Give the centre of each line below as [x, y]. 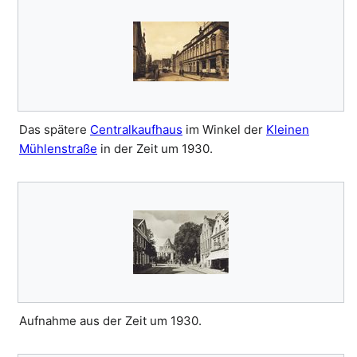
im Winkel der [224, 130]
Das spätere [55, 130]
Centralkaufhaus [136, 130]
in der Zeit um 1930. [155, 149]
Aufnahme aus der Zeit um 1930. [110, 321]
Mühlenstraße [58, 149]
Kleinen [288, 130]
